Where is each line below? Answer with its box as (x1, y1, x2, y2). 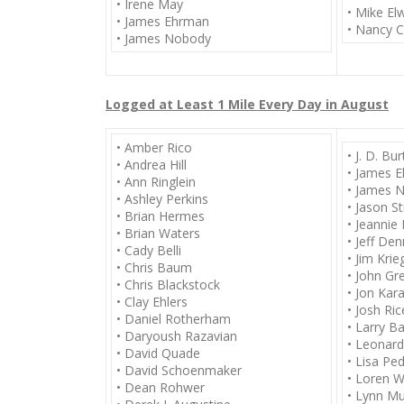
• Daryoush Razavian (116, 327, 237, 344)
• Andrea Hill (116, 156, 187, 173)
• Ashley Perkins (116, 190, 208, 207)
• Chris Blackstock (116, 276, 220, 293)
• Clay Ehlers (116, 293, 188, 310)
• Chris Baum (116, 259, 192, 276)
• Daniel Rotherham (116, 310, 231, 327)
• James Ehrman (116, 13, 209, 30)
